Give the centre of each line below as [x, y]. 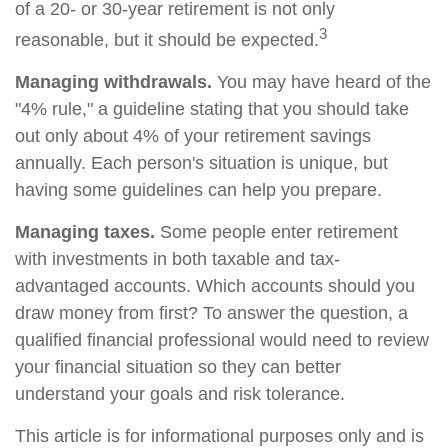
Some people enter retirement [276, 232]
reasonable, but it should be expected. [167, 40]
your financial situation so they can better [178, 367]
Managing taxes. [85, 232]
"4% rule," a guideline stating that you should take [212, 109]
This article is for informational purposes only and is [219, 436]
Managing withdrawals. [113, 82]
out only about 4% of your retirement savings [193, 136]
